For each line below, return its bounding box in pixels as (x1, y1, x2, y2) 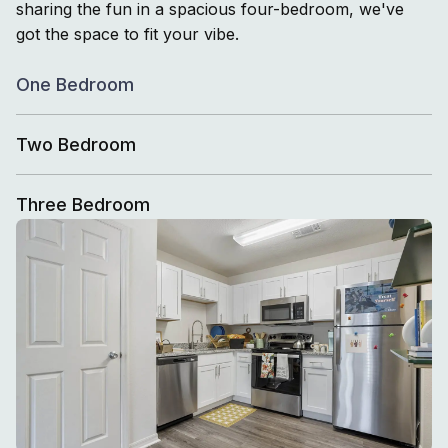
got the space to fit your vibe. (16, 23, 239, 44)
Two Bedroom (16, 133, 136, 155)
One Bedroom (16, 73, 134, 95)
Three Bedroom (16, 193, 150, 215)
